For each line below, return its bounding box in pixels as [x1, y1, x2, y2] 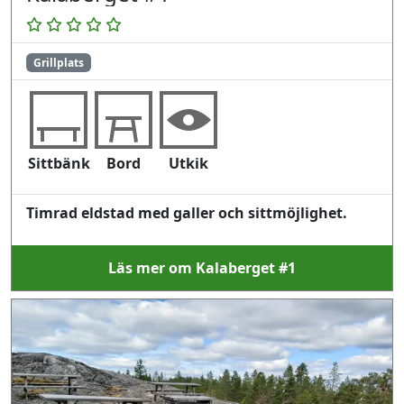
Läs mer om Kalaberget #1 [108, 257, 296, 278]
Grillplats [32, 54, 84, 70]
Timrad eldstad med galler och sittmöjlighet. [26, 202, 347, 223]
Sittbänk [27, 152, 90, 173]
